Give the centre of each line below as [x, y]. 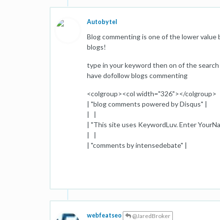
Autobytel [102, 22]
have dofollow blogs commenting [137, 75]
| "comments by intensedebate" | [137, 145]
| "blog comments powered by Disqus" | [147, 104]
